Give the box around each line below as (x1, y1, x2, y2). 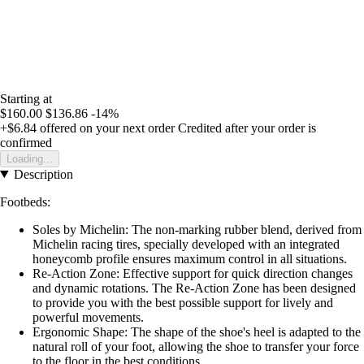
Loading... (6, 152, 53, 165)
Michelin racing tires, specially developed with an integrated (32, 236, 340, 251)
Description (13, 167, 73, 181)
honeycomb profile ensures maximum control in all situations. (32, 251, 347, 266)
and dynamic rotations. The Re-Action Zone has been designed (32, 280, 356, 295)
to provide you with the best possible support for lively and (32, 295, 333, 310)
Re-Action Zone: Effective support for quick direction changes (32, 266, 353, 280)
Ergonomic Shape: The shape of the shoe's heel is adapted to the (32, 324, 361, 339)
